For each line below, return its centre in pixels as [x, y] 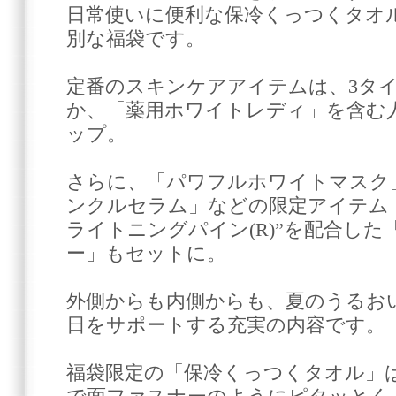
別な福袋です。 [136, 38]
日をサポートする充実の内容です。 [226, 325]
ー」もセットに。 [146, 253]
